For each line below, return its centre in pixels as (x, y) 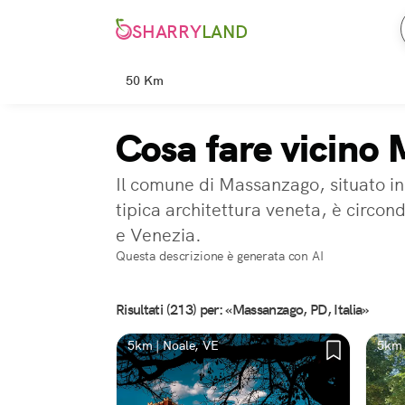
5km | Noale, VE (173, 345)
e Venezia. (159, 235)
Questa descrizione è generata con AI (220, 256)
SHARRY (167, 32)
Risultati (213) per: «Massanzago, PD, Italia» (242, 310)
